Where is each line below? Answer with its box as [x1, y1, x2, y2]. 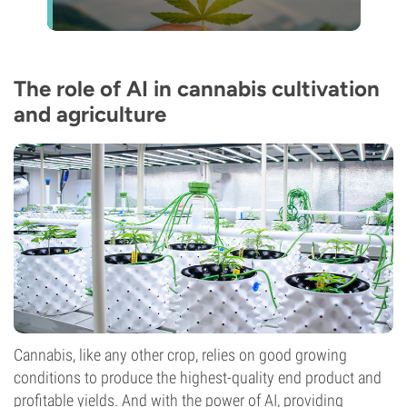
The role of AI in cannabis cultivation [14, 75, 380, 102]
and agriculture [14, 101, 166, 127]
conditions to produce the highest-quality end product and [14, 368, 382, 387]
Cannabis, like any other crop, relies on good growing [14, 345, 347, 364]
